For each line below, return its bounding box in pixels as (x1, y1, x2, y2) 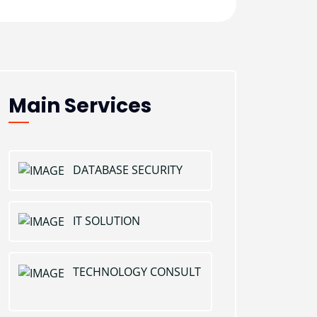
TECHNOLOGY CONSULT (73, 264, 201, 280)
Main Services (8, 92, 151, 120)
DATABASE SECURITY (73, 162, 183, 178)
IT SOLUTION (73, 213, 140, 229)
